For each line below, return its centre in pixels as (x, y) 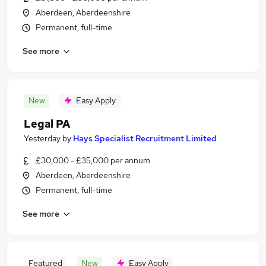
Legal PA (47, 124)
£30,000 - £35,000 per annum (93, 160)
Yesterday (42, 138)
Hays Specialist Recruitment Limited (145, 138)
